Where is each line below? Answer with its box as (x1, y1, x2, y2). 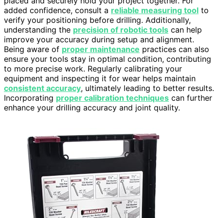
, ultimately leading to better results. (81, 83, 214, 93)
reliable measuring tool (111, 5, 199, 16)
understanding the (4, 25, 73, 35)
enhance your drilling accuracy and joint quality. (4, 103, 180, 113)
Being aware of (4, 44, 62, 54)
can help (168, 25, 202, 35)
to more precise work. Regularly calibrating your (4, 64, 182, 74)
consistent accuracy (4, 83, 81, 93)
